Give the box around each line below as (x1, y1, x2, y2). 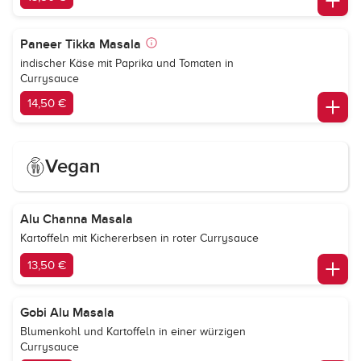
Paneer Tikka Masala (20, 36, 141, 52)
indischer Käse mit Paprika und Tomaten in (20, 57, 234, 69)
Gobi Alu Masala (20, 305, 114, 321)
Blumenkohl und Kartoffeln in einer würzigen (20, 326, 246, 338)
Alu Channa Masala (20, 211, 133, 227)
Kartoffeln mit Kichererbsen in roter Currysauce (20, 232, 259, 244)
